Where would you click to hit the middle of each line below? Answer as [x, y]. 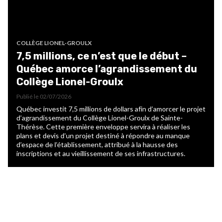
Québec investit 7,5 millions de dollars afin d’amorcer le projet [111, 109]
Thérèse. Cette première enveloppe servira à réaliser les [103, 126]
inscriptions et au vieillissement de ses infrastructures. [101, 153]
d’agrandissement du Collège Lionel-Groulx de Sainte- [100, 117]
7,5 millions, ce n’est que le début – [102, 56]
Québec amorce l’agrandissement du [107, 69]
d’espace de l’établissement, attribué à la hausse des [97, 144]
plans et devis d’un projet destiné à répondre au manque [103, 135]
